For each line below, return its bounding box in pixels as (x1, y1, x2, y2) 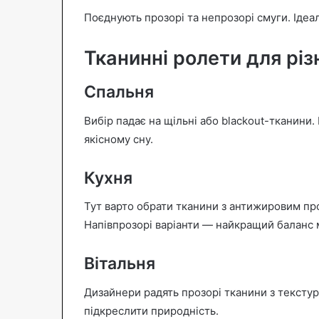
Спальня (84, 82, 154, 103)
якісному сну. (84, 132, 153, 146)
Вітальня (84, 253, 155, 274)
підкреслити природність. (84, 303, 219, 318)
